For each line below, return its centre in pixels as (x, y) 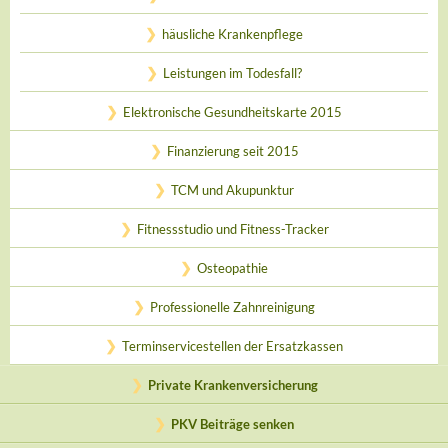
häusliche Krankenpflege (232, 34)
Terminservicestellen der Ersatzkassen (232, 346)
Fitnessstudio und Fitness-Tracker (232, 229)
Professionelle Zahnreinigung (232, 307)
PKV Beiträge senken (232, 424)
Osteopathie (232, 268)
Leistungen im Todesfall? (232, 73)
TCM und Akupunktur (232, 190)
